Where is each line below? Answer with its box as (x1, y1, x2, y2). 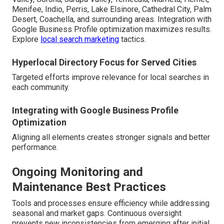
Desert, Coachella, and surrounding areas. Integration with (12, 14, 211, 24)
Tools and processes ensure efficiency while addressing (12, 198, 209, 208)
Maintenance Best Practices (12, 180, 166, 194)
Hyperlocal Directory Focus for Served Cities (12, 57, 196, 68)
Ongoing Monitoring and (12, 165, 143, 179)
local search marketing (40, 34, 119, 44)
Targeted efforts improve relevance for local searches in (12, 72, 209, 82)
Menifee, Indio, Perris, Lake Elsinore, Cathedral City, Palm (12, 4, 211, 14)
